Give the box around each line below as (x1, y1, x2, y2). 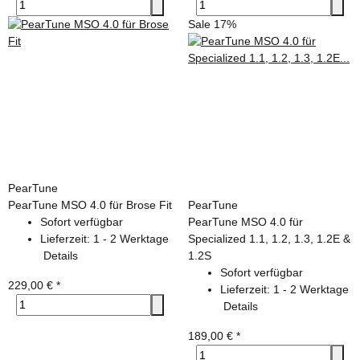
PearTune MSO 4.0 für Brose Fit (8, 198, 172, 211)
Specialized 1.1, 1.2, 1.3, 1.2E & (188, 231, 350, 245)
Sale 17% (188, 17, 236, 31)
